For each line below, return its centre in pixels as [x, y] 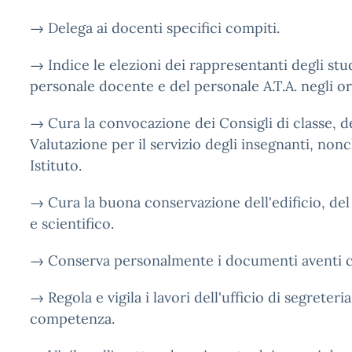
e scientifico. [72, 224]
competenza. [72, 319]
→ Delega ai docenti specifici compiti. [155, 28]
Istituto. [56, 165]
